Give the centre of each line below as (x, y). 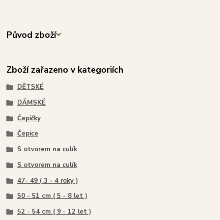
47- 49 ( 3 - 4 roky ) (47, 180)
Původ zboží (31, 35)
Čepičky (29, 118)
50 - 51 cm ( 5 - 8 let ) (52, 196)
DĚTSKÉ (30, 87)
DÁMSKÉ (31, 102)
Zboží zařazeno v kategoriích (65, 70)
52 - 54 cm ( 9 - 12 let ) (54, 212)
